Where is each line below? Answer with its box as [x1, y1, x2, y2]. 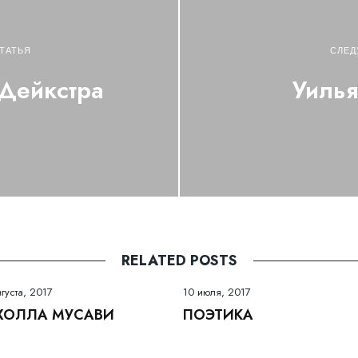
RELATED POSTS [121, 249, 237, 271]
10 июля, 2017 [183, 284, 251, 300]
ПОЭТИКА [183, 304, 253, 325]
